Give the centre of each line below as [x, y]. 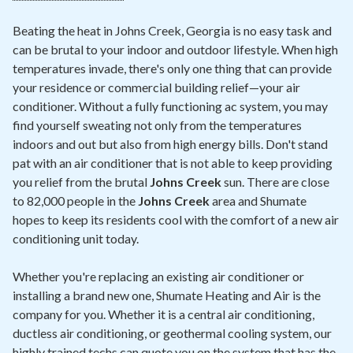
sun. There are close [275, 182]
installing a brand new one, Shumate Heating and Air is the [167, 295]
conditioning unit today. [76, 238]
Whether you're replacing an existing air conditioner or [158, 276]
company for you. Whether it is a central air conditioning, [163, 314]
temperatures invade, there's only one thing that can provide [172, 68]
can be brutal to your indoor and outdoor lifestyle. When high [175, 49]
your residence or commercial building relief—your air [156, 87]
